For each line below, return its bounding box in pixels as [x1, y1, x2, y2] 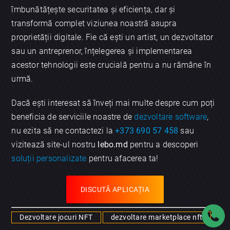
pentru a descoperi [127, 139, 199, 149]
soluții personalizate [11, 153, 87, 163]
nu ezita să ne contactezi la [11, 125, 116, 136]
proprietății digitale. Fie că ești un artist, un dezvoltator [11, 32, 214, 42]
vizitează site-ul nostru [11, 139, 98, 149]
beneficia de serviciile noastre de [11, 111, 135, 122]
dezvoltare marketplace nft [110, 213, 203, 221]
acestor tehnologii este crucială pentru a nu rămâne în [11, 60, 212, 70]
